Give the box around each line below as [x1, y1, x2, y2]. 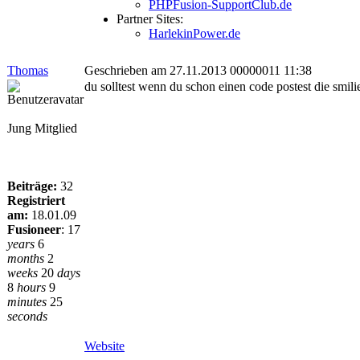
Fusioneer [7, 223, 61, 236]
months [7, 252, 44, 265]
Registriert [7, 194, 65, 207]
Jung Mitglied [7, 121, 77, 135]
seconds [7, 309, 47, 323]
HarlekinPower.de [149, 27, 240, 40]
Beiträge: [7, 179, 57, 193]
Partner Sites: [117, 12, 183, 26]
